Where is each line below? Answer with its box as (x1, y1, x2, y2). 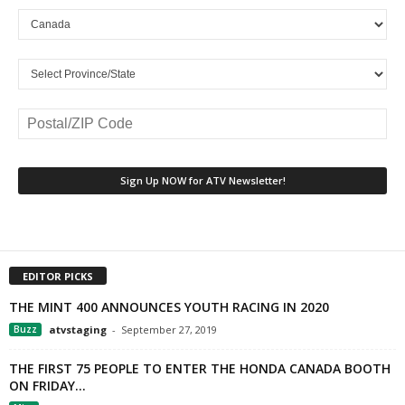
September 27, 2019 (121, 323, 217, 337)
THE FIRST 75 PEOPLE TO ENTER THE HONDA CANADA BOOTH (9, 360, 391, 378)
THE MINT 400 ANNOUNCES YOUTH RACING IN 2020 (9, 298, 329, 316)
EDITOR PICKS (23, 269, 93, 284)
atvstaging (49, 323, 107, 337)
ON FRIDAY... (9, 377, 86, 395)
